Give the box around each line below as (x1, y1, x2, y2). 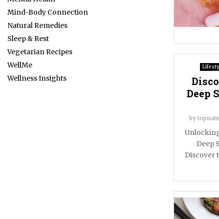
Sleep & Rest (7, 34, 49, 43)
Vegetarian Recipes (7, 47, 72, 56)
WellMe (7, 61, 32, 69)
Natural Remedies (7, 21, 67, 30)
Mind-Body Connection (7, 8, 88, 17)
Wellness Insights (7, 74, 66, 83)
